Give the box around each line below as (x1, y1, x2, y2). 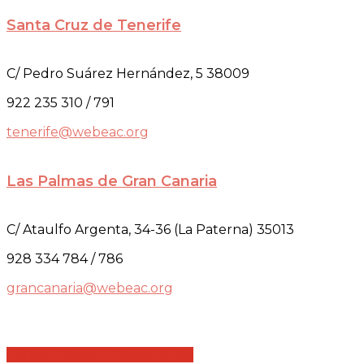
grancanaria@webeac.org (6, 279, 173, 296)
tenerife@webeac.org (6, 123, 149, 140)
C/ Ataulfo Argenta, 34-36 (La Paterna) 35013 (6, 221, 294, 237)
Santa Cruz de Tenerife (6, 15, 181, 34)
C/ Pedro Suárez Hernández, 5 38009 (6, 65, 249, 81)
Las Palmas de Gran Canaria (6, 171, 217, 190)
